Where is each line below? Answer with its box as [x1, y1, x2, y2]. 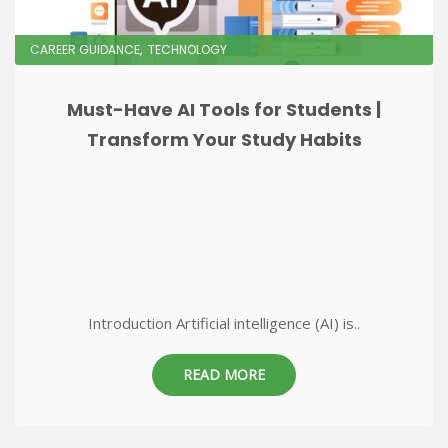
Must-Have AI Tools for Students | [67, 97, 381, 122]
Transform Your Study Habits [86, 127, 362, 152]
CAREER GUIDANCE [30, 41, 140, 58]
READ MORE [183, 365, 265, 384]
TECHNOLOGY [148, 41, 227, 58]
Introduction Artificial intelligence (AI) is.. [88, 313, 360, 333]
